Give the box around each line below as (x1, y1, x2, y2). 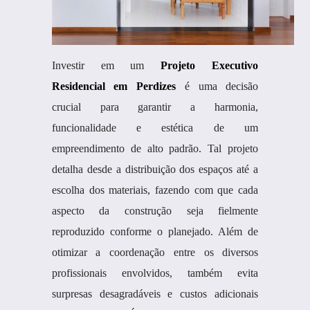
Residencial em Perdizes (51, 80, 176, 92)
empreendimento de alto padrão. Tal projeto (51, 143, 259, 154)
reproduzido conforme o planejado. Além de (51, 226, 259, 237)
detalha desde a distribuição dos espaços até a (51, 163, 259, 175)
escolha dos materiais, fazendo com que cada (51, 184, 259, 196)
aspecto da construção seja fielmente (51, 205, 259, 217)
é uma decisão (176, 80, 259, 92)
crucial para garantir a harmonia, (51, 101, 259, 113)
